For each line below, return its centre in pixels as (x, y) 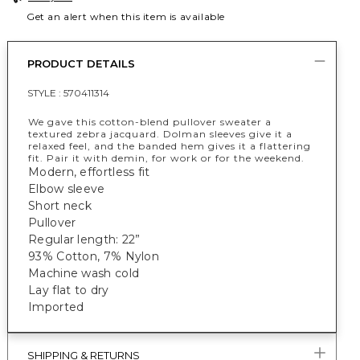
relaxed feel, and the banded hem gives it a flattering (170, 146)
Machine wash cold (84, 273)
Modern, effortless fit (89, 172)
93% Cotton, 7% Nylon (94, 256)
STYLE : (45, 93)
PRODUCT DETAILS (81, 63)
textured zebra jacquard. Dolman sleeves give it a (160, 134)
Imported (56, 307)
